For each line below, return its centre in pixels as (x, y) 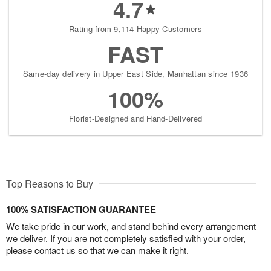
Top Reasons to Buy (50, 184)
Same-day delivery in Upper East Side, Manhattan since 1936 (135, 74)
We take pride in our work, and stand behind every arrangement (131, 226)
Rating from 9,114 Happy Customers (135, 29)
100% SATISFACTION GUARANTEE (81, 210)
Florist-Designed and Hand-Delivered (135, 119)
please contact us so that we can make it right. (97, 250)
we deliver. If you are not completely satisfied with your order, (126, 238)
